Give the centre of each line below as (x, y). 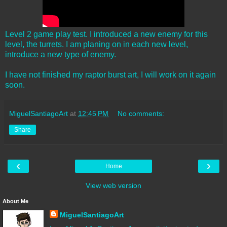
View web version (113, 185)
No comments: (141, 113)
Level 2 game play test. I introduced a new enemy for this (106, 34)
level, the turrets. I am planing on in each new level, (97, 44)
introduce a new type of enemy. (61, 54)
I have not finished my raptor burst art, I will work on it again (110, 74)
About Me (15, 201)
